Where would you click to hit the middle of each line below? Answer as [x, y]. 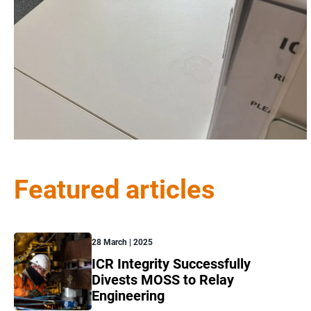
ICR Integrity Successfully [171, 264]
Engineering [128, 296]
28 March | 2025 [122, 243]
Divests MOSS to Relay [163, 280]
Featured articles [115, 190]
